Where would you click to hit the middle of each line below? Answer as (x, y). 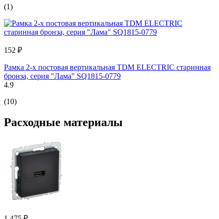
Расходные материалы (63, 122)
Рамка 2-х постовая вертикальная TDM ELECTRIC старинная (107, 67)
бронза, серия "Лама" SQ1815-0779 (62, 76)
